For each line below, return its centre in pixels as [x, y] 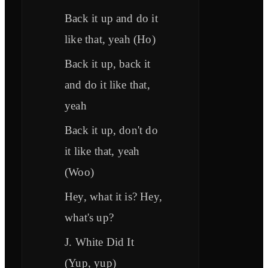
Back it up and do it [111, 19]
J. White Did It [99, 242]
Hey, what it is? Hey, [113, 197]
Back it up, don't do [111, 130]
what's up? [89, 218]
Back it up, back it [108, 64]
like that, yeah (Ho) [110, 39]
